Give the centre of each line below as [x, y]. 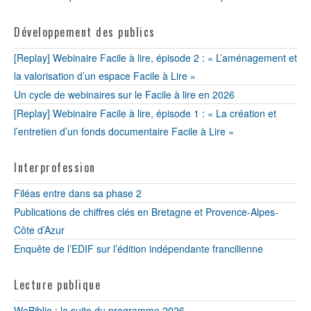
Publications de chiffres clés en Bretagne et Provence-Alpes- [146, 212]
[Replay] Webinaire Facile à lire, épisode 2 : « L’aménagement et [155, 58]
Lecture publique [57, 285]
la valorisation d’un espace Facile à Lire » [105, 76]
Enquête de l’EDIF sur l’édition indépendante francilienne [138, 249]
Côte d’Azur [39, 230]
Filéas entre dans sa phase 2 [78, 193]
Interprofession [55, 167]
